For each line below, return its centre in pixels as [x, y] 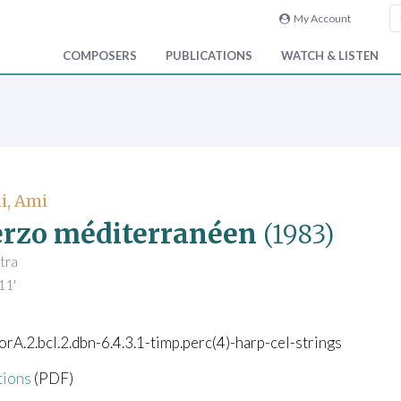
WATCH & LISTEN [330, 56]
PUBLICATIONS [209, 56]
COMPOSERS [100, 56]
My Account [320, 18]
